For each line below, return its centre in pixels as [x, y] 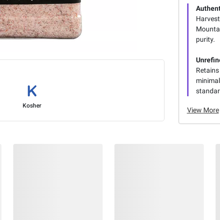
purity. [205, 39]
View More [203, 110]
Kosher [32, 106]
